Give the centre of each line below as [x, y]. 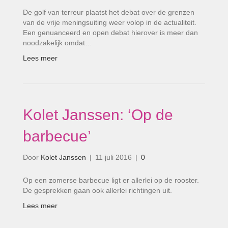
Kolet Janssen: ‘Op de [98, 115]
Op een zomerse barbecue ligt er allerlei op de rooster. [111, 180]
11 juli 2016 [113, 157]
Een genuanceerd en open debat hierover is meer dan [110, 33]
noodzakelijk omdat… [58, 43]
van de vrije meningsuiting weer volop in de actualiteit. [110, 22]
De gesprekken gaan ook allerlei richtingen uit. [97, 190]
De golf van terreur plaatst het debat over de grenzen [109, 12]
